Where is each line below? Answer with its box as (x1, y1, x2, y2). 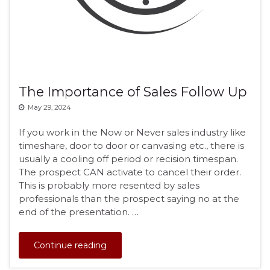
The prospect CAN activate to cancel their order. (19, 166, 241, 178)
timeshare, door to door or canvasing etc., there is (19, 139, 244, 151)
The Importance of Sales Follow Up (19, 84, 247, 99)
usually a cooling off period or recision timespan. (19, 152, 238, 165)
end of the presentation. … (19, 206, 139, 218)
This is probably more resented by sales (19, 179, 199, 191)
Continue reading (34, 240, 107, 251)
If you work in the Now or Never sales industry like (19, 126, 246, 138)
